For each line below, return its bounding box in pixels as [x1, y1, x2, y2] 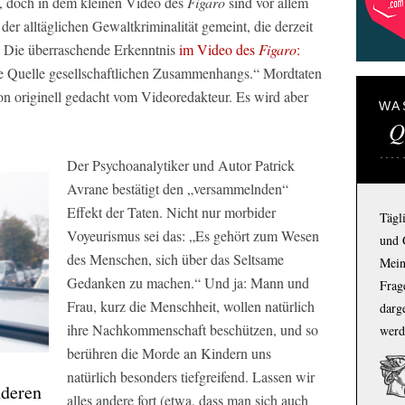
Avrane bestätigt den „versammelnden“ [67, 179, 288, 198]
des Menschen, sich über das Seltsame [67, 250, 284, 268]
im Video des [179, 40, 259, 59]
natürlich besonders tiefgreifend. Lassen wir [67, 367, 315, 386]
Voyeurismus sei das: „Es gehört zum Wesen [67, 226, 319, 245]
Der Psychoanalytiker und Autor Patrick [67, 155, 295, 174]
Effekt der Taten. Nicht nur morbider [67, 202, 276, 221]
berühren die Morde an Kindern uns [67, 344, 271, 363]
